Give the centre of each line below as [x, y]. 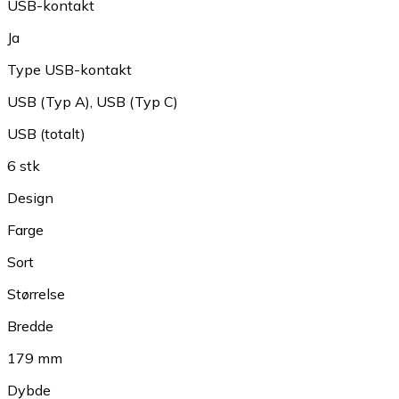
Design [30, 198]
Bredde [30, 326]
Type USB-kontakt [69, 69]
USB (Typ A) [49, 102]
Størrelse [36, 294]
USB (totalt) [46, 134]
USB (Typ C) [137, 102]
